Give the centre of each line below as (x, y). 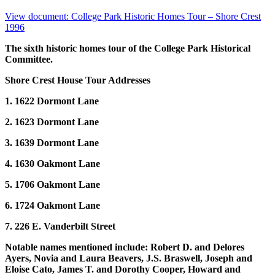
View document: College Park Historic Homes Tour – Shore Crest (133, 16)
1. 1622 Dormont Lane (52, 101)
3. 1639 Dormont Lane (52, 142)
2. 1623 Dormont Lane (52, 122)
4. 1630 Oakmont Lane (52, 163)
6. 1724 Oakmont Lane (52, 205)
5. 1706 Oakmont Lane (52, 184)
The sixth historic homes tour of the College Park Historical (128, 48)
